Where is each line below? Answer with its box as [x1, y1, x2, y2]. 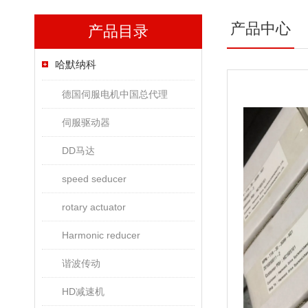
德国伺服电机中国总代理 [62, 89, 168, 100]
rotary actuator [62, 201, 126, 212]
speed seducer [62, 173, 126, 184]
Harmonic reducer [62, 230, 140, 241]
